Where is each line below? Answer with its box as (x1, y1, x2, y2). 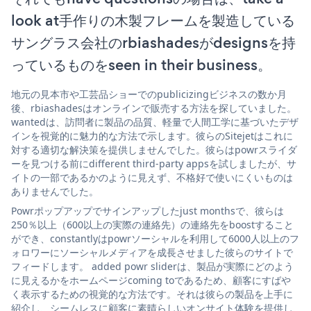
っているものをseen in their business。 (11, 53, 271, 76)
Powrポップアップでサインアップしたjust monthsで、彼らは (11, 203, 284, 217)
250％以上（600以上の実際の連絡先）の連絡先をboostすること (11, 217, 294, 231)
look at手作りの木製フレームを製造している (11, 9, 295, 31)
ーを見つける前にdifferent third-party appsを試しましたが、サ (11, 156, 296, 170)
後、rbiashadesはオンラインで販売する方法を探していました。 (11, 101, 296, 115)
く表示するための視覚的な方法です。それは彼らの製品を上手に (11, 287, 293, 301)
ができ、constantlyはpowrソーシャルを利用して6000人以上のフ (11, 231, 299, 245)
